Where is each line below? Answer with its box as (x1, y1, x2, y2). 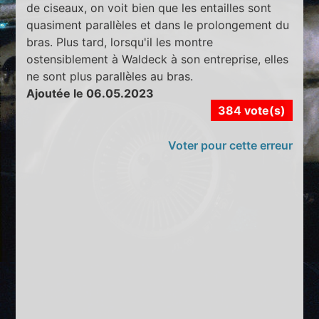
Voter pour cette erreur (167, 137, 293, 152)
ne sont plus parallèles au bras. (26, 68, 194, 83)
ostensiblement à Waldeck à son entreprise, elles (26, 51, 289, 66)
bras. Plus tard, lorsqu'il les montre (26, 34, 214, 49)
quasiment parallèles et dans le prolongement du (26, 17, 290, 32)
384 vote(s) (217, 103, 286, 117)
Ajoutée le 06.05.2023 (26, 85, 155, 100)
